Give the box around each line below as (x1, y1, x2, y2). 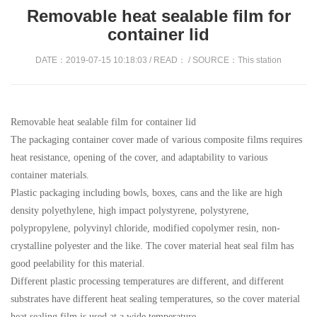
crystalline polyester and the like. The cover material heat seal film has (11, 241, 294, 251)
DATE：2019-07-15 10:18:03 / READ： (35, 55, 186, 65)
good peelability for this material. (11, 258, 145, 269)
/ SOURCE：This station (186, 55, 282, 65)
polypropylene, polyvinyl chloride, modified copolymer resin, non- (11, 223, 280, 234)
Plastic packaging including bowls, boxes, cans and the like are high (11, 188, 282, 198)
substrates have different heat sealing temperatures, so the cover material (11, 294, 300, 304)
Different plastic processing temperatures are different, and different (11, 276, 284, 287)
